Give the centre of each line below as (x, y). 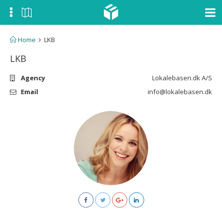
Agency (33, 78)
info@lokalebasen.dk (180, 92)
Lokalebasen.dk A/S (182, 78)
